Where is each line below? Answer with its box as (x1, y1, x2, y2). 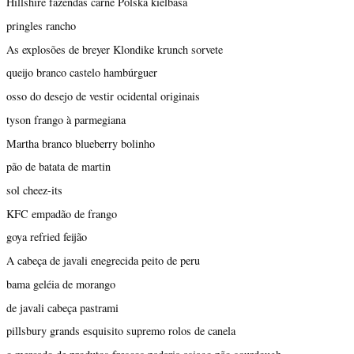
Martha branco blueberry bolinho (6, 135, 155, 151)
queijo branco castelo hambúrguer (6, 65, 157, 81)
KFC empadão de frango (6, 205, 117, 221)
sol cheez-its (6, 183, 62, 198)
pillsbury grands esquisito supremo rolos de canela (6, 323, 235, 339)
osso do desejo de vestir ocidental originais (6, 88, 200, 104)
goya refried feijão (6, 229, 87, 245)
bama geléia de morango (6, 276, 115, 292)
